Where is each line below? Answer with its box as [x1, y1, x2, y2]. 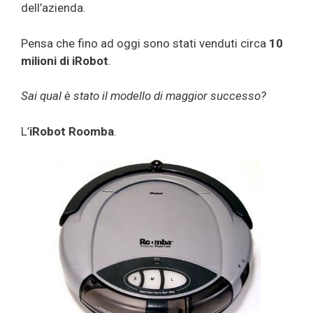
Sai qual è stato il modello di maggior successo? [21, 89, 266, 103]
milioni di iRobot [21, 53, 108, 68]
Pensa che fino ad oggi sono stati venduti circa [21, 36, 269, 50]
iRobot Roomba [29, 124, 114, 138]
